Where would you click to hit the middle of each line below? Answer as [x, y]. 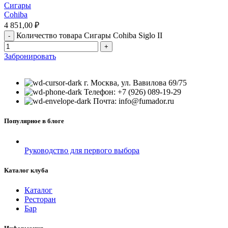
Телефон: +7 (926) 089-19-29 [133, 92]
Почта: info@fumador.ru [134, 101]
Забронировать [30, 56]
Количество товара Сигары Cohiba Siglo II [89, 36]
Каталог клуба [26, 170]
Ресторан [40, 199]
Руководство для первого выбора [82, 150]
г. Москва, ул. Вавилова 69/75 [135, 83]
